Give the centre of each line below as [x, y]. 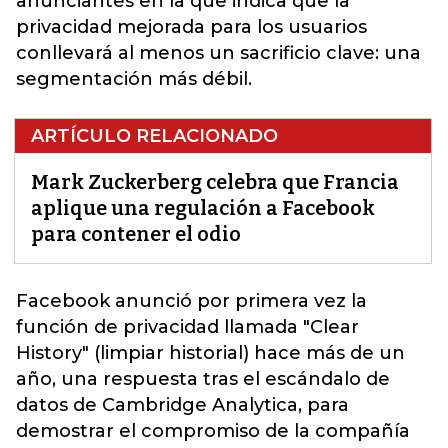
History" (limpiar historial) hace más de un [210, 353]
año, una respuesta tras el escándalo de [203, 379]
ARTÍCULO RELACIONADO [154, 136]
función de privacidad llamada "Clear [187, 327]
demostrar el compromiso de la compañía [213, 431]
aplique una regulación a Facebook [203, 208]
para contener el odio [136, 234]
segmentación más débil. [134, 79]
